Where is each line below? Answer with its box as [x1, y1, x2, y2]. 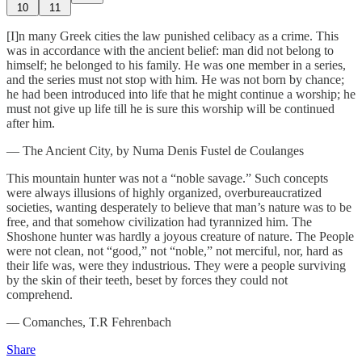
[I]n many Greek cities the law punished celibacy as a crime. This [6, 28, 339, 43]
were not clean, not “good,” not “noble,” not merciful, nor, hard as [6, 243, 343, 258]
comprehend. [6, 287, 73, 301]
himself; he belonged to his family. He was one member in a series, [6, 57, 346, 72]
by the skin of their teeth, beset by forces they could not [6, 272, 288, 287]
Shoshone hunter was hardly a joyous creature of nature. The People [6, 229, 354, 243]
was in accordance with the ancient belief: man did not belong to [6, 43, 334, 57]
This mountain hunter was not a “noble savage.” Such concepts [6, 170, 328, 185]
